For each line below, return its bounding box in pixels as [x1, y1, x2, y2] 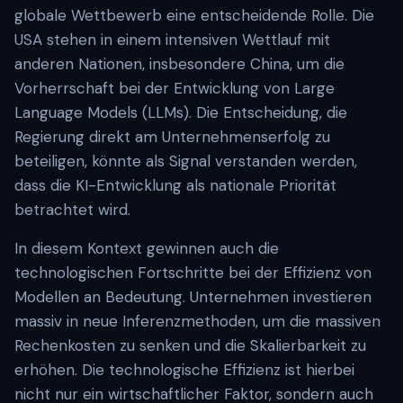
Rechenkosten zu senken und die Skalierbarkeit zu [14, 336, 366, 355]
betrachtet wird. [14, 200, 130, 219]
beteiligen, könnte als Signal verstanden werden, [14, 151, 357, 171]
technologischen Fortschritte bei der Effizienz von [14, 263, 372, 282]
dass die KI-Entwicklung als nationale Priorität [14, 175, 336, 195]
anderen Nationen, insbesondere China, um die [14, 54, 345, 74]
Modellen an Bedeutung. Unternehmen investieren [14, 287, 372, 307]
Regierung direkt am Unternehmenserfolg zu [14, 127, 330, 147]
